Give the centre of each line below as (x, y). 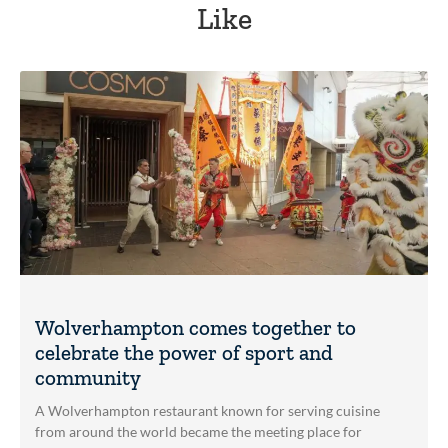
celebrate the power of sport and (184, 352)
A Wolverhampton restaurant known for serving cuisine (207, 410)
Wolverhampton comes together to (195, 327)
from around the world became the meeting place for (198, 431)
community (88, 377)
